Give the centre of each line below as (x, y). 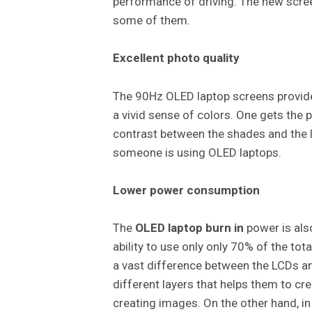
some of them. (151, 21)
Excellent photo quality (176, 58)
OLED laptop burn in (189, 227)
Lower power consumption (186, 190)
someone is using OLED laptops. (197, 152)
